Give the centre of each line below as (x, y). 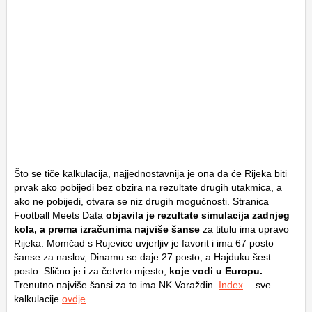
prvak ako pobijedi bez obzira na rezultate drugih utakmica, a (148, 188)
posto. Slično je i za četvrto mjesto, (92, 271)
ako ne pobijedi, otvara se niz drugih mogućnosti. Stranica (141, 202)
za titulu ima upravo (244, 229)
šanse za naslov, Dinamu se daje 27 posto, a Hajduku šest (142, 257)
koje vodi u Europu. (216, 271)
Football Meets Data (58, 216)
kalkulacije (38, 299)
